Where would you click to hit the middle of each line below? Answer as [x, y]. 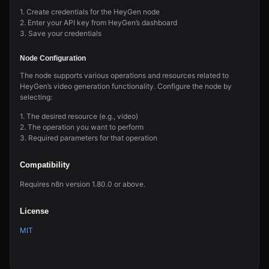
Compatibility [45, 165]
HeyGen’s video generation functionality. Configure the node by [126, 86]
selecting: [36, 97]
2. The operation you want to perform [82, 127]
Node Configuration [53, 58]
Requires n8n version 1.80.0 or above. [83, 184]
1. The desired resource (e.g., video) [79, 116]
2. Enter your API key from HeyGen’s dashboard [98, 23]
